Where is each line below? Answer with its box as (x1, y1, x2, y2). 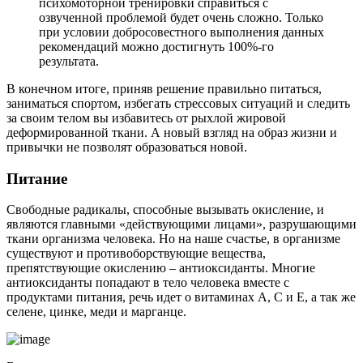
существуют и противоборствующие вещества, (6, 246, 266, 261)
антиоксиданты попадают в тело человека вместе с (6, 275, 289, 290)
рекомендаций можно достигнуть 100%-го (39, 39, 274, 53)
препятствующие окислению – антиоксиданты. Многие (6, 261, 315, 275)
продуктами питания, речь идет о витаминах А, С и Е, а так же (6, 290, 356, 305)
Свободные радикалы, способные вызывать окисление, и (6, 203, 324, 217)
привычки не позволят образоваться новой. (6, 139, 247, 154)
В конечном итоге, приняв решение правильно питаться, (6, 81, 322, 96)
